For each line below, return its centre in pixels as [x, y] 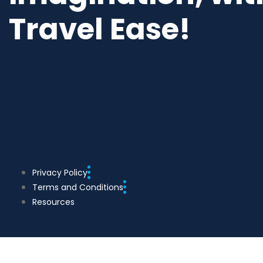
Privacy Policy [60, 172]
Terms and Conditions [78, 187]
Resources [53, 202]
